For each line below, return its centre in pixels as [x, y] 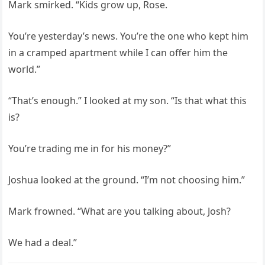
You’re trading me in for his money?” [90, 148]
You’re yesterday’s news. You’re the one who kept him [129, 36]
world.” [25, 69]
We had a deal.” [43, 242]
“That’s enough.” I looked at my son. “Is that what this [128, 100]
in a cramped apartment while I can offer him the [118, 52]
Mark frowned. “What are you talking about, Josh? [120, 211]
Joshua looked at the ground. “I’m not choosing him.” [127, 180]
